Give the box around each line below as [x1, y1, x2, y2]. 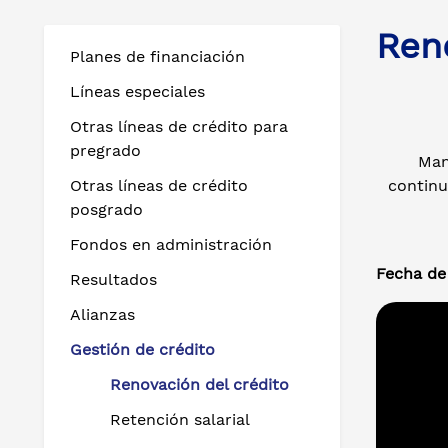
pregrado [70, 141, 141, 160]
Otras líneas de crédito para [70, 117, 288, 136]
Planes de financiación [70, 47, 245, 66]
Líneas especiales [70, 82, 205, 101]
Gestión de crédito [70, 340, 215, 359]
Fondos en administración [70, 235, 272, 254]
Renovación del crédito [110, 375, 289, 394]
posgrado [70, 200, 143, 219]
